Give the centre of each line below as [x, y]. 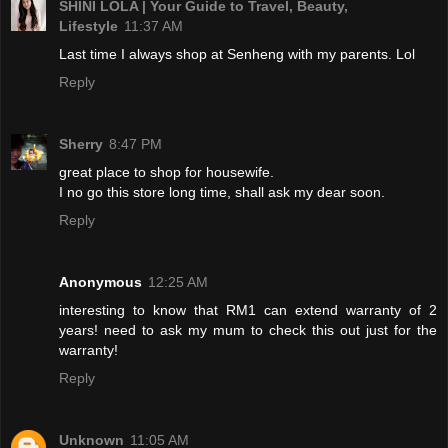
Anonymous [100, 282]
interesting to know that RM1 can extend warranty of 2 [248, 310]
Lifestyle [88, 26]
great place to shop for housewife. [166, 172]
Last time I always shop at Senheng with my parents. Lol [237, 54]
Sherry [81, 144]
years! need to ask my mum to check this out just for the [248, 330]
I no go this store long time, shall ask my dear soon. [222, 192]
